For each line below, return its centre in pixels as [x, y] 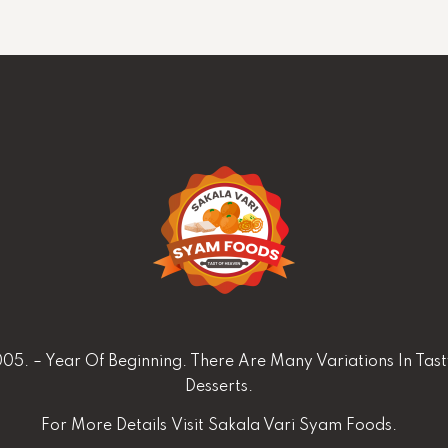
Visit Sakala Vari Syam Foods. [284, 425]
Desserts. [219, 386]
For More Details [106, 425]
